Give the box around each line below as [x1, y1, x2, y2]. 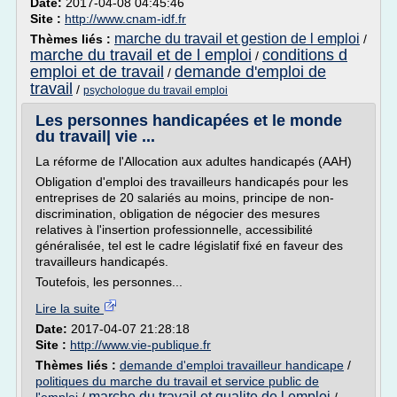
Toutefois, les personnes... [35, 275, 183, 289]
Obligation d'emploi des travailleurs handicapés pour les [35, 175, 348, 189]
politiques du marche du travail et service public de [35, 374, 319, 388]
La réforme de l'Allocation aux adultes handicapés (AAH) [35, 154, 352, 168]
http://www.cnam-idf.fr [65, 12, 186, 26]
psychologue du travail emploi [83, 84, 228, 97]
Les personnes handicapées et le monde [35, 112, 342, 129]
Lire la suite [35, 301, 104, 315]
